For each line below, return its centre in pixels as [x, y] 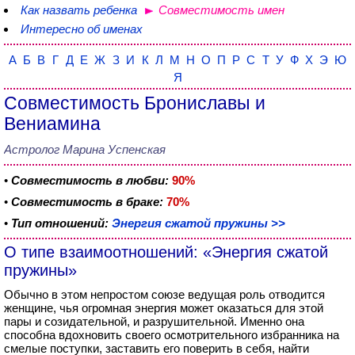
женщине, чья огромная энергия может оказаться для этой [164, 308]
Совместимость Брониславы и [135, 103]
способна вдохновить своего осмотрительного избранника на [172, 335]
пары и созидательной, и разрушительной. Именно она [154, 321]
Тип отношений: [61, 223]
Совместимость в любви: [90, 180]
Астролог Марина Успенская [85, 149]
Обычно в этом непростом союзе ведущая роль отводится [164, 294]
